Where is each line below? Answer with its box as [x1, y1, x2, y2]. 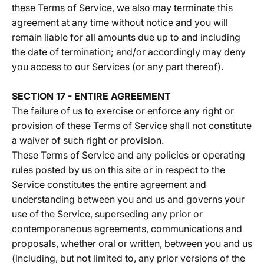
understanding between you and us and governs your [12, 193, 245, 205]
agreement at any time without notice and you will [12, 16, 228, 28]
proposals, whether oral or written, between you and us [12, 237, 252, 249]
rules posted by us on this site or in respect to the [12, 164, 225, 176]
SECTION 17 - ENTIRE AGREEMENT [12, 90, 171, 102]
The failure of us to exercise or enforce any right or [12, 105, 234, 117]
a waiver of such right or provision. [12, 134, 164, 146]
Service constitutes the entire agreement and [12, 179, 206, 190]
